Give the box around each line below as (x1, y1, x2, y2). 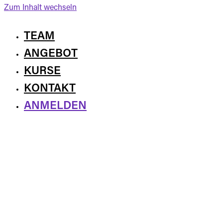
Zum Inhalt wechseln (4, 4, 77, 12)
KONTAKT (24, 83, 76, 95)
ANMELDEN (24, 101, 87, 112)
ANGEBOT (24, 48, 78, 60)
